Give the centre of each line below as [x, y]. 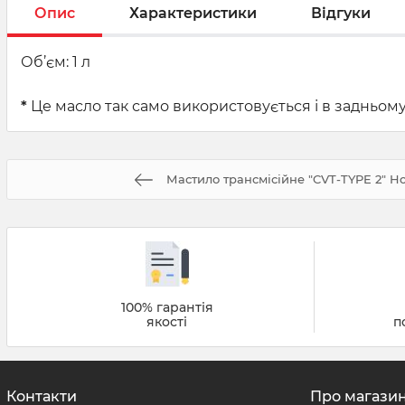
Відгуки [341, 13]
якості [167, 322]
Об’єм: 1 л [56, 62]
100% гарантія [167, 307]
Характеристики [193, 13]
